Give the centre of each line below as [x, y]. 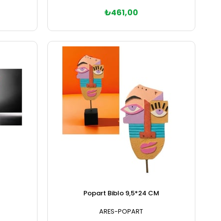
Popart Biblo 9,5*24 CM [121, 193]
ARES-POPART [121, 211]
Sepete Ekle [121, 44]
